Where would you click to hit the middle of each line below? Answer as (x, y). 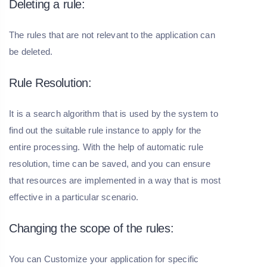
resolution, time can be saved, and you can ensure (110, 164)
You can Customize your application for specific (104, 259)
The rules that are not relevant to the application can (112, 35)
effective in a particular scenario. (74, 197)
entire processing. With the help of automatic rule (106, 147)
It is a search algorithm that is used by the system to (114, 114)
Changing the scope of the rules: (91, 229)
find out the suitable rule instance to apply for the (105, 131)
